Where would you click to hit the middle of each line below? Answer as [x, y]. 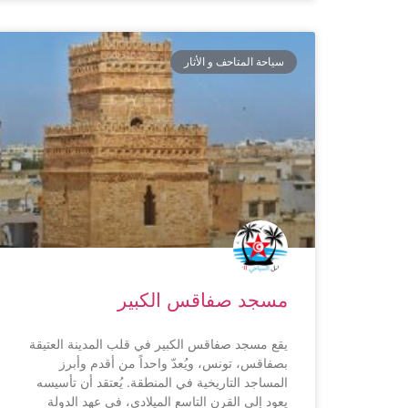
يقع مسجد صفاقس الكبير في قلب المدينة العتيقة [158, 344]
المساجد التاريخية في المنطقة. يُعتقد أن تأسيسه [162, 382]
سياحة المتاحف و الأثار [234, 61]
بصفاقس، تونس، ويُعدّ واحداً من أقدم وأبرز [173, 363]
